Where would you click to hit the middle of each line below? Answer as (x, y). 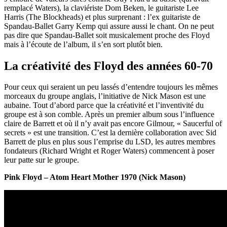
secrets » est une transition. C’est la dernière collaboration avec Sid (110, 133)
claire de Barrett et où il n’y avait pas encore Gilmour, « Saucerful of (113, 124)
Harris (14, 17)
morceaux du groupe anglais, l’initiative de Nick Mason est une (105, 96)
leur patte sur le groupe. (42, 160)
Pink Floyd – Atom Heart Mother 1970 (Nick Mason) (95, 177)
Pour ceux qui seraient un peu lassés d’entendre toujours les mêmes (111, 87)
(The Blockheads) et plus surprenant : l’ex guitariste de (112, 17)
